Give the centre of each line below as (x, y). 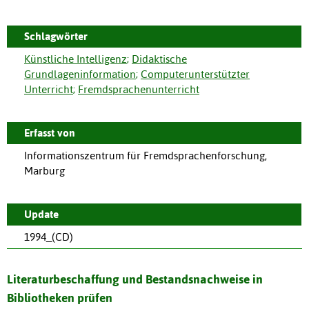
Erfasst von (50, 132)
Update (41, 214)
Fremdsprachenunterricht (139, 89)
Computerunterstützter (195, 74)
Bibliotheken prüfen (60, 298)
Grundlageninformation (80, 74)
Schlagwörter (56, 36)
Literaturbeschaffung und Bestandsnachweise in (135, 279)
